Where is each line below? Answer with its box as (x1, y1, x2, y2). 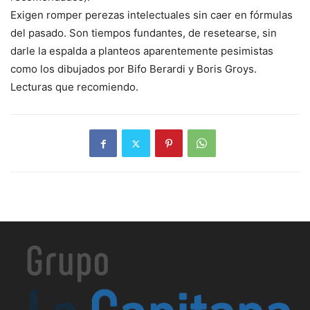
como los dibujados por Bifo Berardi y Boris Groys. (10, 62, 257, 76)
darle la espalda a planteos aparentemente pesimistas (10, 44, 273, 58)
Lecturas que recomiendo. (10, 80, 138, 94)
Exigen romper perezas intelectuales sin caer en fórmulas (10, 8, 293, 22)
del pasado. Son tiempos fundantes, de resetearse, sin (10, 26, 277, 40)
